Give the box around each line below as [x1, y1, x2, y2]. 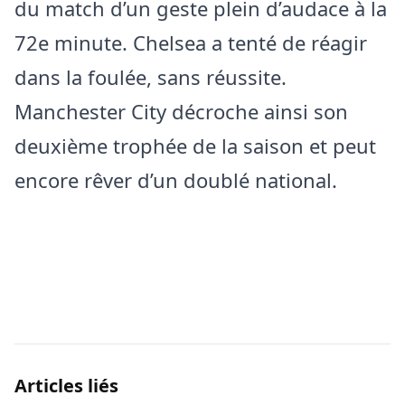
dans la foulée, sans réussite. [14, 63, 287, 91]
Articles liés [14, 373, 118, 399]
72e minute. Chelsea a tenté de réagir [14, 29, 367, 57]
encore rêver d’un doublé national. [14, 166, 337, 194]
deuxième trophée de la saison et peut [14, 132, 376, 160]
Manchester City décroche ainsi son [14, 98, 348, 126]
